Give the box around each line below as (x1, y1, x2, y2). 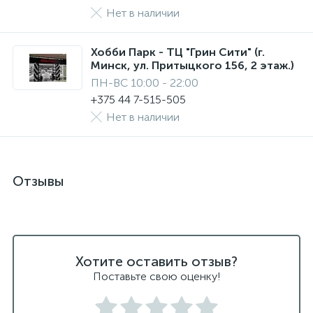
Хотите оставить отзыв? (75, 253, 238, 270)
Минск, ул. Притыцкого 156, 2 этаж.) (91, 59, 294, 72)
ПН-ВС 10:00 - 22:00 (91, 76, 198, 89)
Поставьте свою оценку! (92, 270, 221, 283)
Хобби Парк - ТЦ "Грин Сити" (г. (91, 45, 265, 59)
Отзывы (13, 173, 64, 189)
